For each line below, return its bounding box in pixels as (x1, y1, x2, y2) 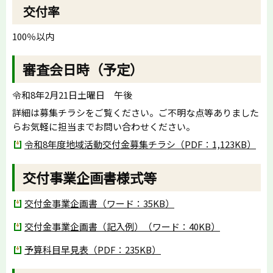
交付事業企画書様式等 (23, 167, 157, 187)
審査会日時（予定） (23, 59, 144, 79)
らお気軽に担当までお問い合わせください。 (12, 120, 195, 133)
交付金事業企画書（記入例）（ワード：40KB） (24, 219, 220, 233)
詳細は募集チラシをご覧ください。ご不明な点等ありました (12, 106, 259, 119)
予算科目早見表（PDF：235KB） (24, 243, 161, 256)
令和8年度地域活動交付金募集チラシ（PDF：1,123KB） (24, 138, 256, 151)
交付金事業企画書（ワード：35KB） (24, 196, 174, 210)
